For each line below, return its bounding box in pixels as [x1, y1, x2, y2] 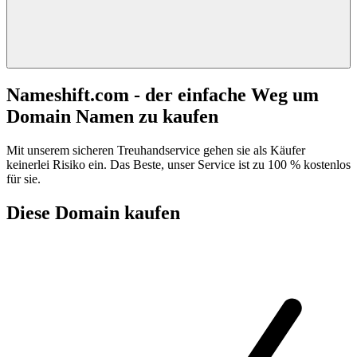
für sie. [6, 171, 41, 186]
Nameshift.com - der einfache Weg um [6, 84, 319, 105]
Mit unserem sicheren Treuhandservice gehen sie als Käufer [6, 143, 305, 157]
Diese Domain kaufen [6, 202, 180, 223]
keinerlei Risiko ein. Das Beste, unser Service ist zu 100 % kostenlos [6, 157, 351, 171]
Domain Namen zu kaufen [6, 105, 218, 127]
